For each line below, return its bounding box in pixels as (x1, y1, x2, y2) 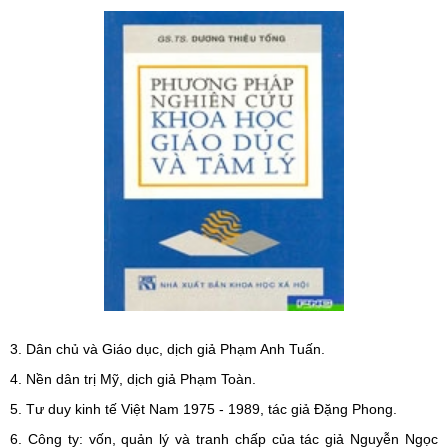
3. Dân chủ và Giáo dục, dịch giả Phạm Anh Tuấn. (10, 341, 325, 357)
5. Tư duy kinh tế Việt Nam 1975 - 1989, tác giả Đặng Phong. (10, 401, 397, 417)
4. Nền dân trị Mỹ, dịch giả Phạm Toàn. (10, 371, 256, 387)
